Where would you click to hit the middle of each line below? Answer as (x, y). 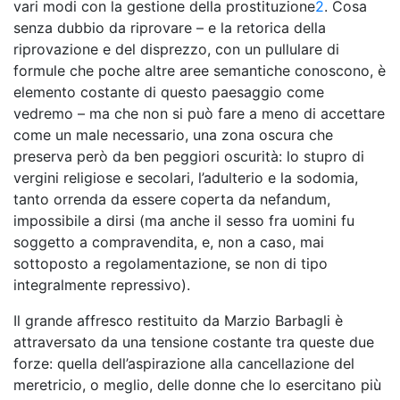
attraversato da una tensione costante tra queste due (194, 342)
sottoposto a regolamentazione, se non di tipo (171, 263)
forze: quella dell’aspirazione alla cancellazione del (184, 363)
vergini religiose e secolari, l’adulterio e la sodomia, (186, 178)
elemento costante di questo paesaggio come (169, 92)
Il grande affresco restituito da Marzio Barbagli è (178, 321)
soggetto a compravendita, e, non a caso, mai (169, 242)
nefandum (293, 199)
